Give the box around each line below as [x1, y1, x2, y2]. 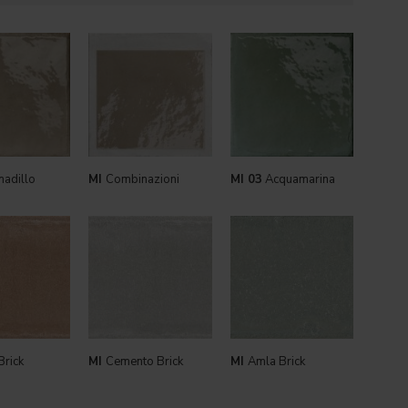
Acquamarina [261, 170, 335, 188]
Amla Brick [247, 353, 305, 370]
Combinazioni [106, 170, 179, 188]
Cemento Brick [106, 353, 183, 370]
